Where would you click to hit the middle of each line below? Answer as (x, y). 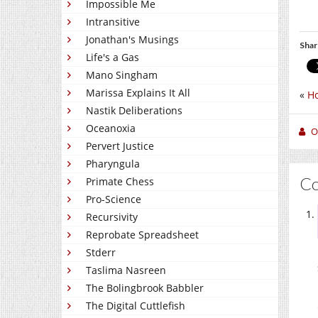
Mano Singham (122, 75)
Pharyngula (113, 164)
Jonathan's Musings (132, 39)
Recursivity (112, 217)
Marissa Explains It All (138, 93)
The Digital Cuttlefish (136, 306)
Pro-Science (114, 199)
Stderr (101, 252)
